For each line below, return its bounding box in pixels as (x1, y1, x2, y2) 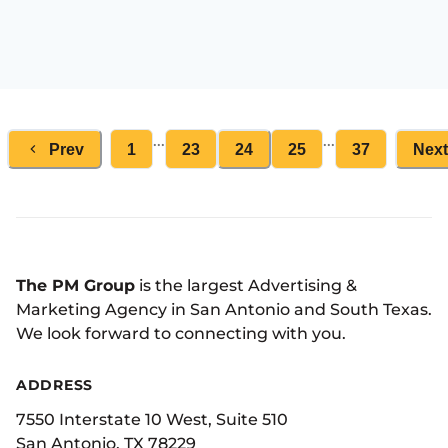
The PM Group (16, 276, 135, 296)
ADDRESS (16, 376, 93, 395)
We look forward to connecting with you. (16, 324, 346, 344)
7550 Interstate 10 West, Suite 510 (16, 410, 288, 430)
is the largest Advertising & (135, 276, 357, 296)
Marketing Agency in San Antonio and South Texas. (16, 300, 432, 320)
